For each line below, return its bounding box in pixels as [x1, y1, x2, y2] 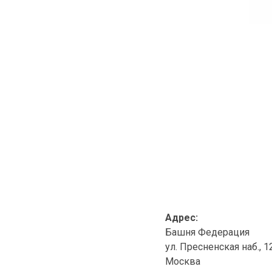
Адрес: [165, 212, 198, 224]
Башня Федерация [165, 226, 250, 239]
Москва [165, 256, 200, 268]
